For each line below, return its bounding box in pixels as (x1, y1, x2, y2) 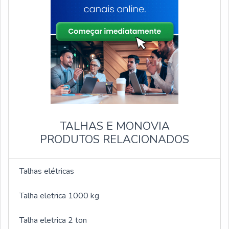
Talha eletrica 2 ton (19, 215, 87, 226)
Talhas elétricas (19, 166, 74, 177)
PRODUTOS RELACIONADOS (40, 132, 189, 148)
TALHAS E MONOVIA (59, 119, 170, 134)
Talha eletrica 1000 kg (19, 190, 99, 202)
